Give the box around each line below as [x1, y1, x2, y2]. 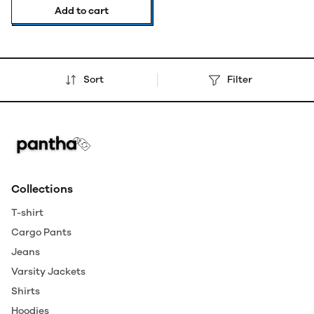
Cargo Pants [11, 226, 71, 238]
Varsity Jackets [11, 265, 86, 278]
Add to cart [54, 4, 109, 17]
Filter [227, 73, 253, 86]
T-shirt [11, 206, 43, 219]
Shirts [11, 285, 40, 297]
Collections [11, 182, 73, 196]
